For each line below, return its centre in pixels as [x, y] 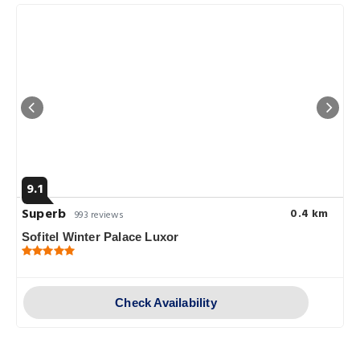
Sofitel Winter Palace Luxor [100, 237]
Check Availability [166, 303]
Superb [44, 215]
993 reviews [100, 216]
